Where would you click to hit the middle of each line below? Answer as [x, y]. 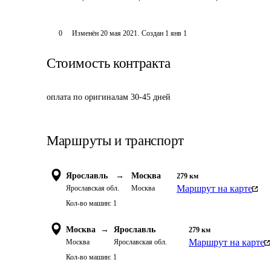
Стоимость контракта [109, 63]
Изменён [86, 33]
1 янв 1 [176, 33]
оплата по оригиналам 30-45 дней [109, 97]
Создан [152, 33]
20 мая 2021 [119, 33]
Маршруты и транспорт [115, 141]
